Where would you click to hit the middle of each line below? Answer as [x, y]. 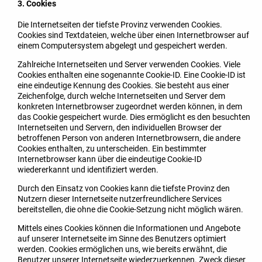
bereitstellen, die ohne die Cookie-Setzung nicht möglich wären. [130, 210]
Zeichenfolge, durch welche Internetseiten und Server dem [121, 96]
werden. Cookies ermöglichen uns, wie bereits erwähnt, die [122, 249]
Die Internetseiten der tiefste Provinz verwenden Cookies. [120, 25]
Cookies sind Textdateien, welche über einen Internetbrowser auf [133, 35]
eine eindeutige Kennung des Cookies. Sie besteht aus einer [123, 86]
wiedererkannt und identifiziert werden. [88, 170]
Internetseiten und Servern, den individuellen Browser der [120, 128]
